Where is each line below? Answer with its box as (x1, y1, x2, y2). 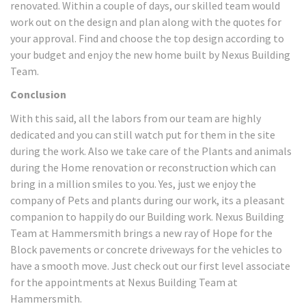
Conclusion (10, 87, 66, 101)
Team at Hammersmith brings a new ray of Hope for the (10, 225, 273, 240)
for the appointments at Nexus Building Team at (10, 275, 238, 289)
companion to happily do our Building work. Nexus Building (10, 209, 284, 223)
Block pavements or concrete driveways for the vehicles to (10, 242, 282, 256)
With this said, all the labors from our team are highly (10, 111, 261, 125)
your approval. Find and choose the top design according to (10, 31, 284, 45)
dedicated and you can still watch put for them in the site (10, 127, 275, 141)
